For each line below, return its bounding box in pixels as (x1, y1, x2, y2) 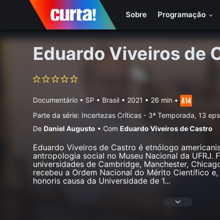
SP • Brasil (85, 95, 120, 104)
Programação (158, 10, 208, 19)
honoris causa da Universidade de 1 (33, 176, 165, 186)
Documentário (33, 95, 78, 104)
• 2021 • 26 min (119, 95, 173, 104)
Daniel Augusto (44, 124, 96, 133)
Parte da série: (33, 111, 82, 119)
